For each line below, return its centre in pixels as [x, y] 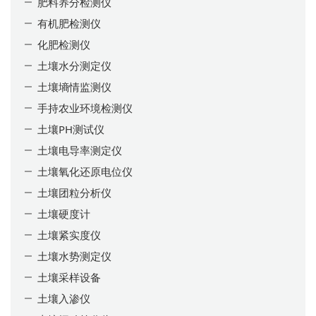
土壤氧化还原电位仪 [85, 171]
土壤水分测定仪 [74, 65]
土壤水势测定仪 [74, 256]
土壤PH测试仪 [71, 129]
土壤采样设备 [69, 277]
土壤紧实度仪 [69, 235]
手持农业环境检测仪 [85, 108]
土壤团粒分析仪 [74, 192]
